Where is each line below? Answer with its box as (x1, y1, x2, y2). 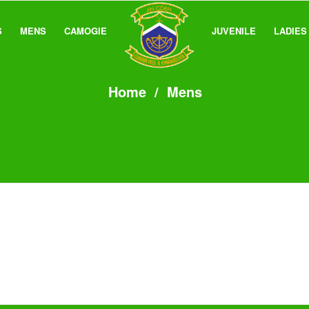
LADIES (274, 24, 307, 37)
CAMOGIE (64, 24, 107, 37)
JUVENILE (212, 24, 256, 37)
